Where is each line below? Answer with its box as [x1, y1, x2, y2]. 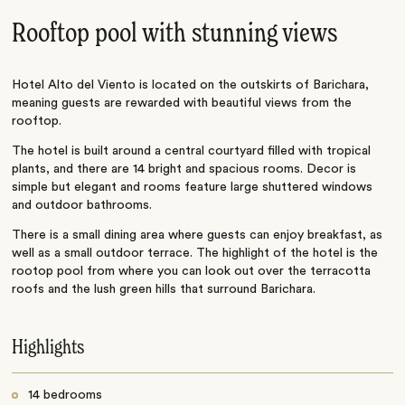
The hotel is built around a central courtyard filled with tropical [12, 144, 372, 157]
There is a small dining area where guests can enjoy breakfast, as [12, 228, 383, 241]
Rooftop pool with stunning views [12, 20, 338, 48]
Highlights [12, 337, 85, 358]
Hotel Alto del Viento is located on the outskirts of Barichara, [12, 78, 370, 91]
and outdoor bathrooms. [12, 198, 153, 212]
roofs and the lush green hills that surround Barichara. [12, 282, 316, 296]
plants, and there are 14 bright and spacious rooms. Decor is [12, 162, 357, 175]
